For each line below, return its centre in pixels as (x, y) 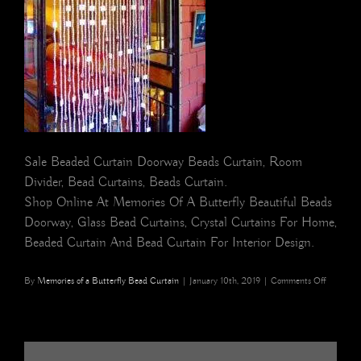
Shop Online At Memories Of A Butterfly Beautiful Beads (178, 203)
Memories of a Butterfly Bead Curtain (108, 281)
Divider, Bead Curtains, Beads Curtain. (126, 183)
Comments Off (298, 281)
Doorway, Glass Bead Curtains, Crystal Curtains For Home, (180, 223)
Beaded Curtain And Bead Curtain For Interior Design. (169, 243)
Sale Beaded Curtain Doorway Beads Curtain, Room (163, 163)
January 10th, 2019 (225, 281)
